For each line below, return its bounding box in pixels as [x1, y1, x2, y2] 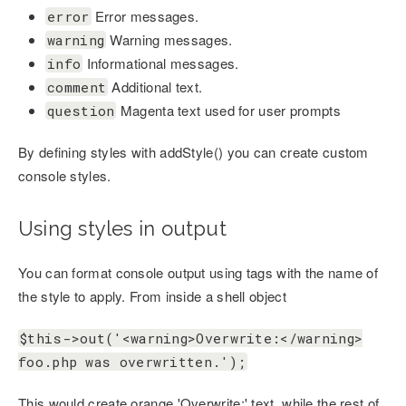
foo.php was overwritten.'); [18, 353, 246, 371]
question [47, 101, 115, 120]
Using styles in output [18, 217, 227, 240]
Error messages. [91, 6, 199, 25]
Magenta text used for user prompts [116, 101, 341, 120]
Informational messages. [82, 53, 239, 72]
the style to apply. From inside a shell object [18, 286, 286, 305]
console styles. [18, 166, 111, 185]
